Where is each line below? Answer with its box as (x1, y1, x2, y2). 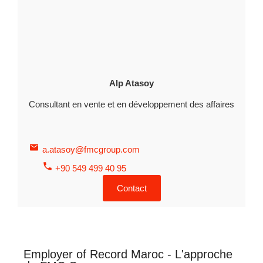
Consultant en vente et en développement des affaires (29, 99, 234, 110)
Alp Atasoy (109, 77, 154, 88)
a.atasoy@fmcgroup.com (42, 144, 140, 154)
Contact (116, 183, 147, 193)
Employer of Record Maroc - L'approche (23, 247, 232, 261)
